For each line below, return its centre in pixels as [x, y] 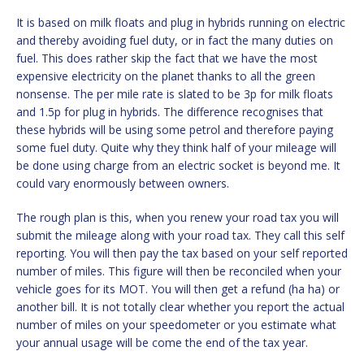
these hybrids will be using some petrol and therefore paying [175, 129]
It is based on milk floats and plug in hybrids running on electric [181, 22]
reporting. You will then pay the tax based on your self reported [182, 253]
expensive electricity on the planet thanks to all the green [166, 76]
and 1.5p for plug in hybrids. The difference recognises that [170, 111]
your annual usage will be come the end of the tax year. [162, 342]
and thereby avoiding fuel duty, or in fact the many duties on [175, 40]
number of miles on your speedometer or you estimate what [176, 324]
